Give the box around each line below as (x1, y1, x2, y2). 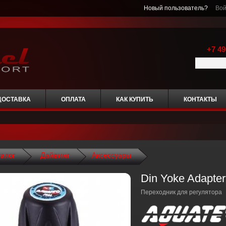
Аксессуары (91, 152, 132, 160)
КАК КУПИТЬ (116, 96, 153, 103)
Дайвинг (40, 152, 70, 160)
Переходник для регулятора (140, 189, 222, 196)
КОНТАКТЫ (183, 96, 217, 103)
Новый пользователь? (143, 5, 214, 12)
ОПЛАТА (61, 96, 86, 103)
